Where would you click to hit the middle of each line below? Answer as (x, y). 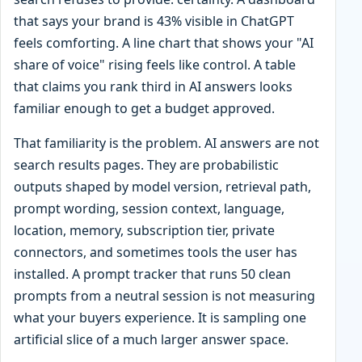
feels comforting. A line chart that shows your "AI (164, 42)
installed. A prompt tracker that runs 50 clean (152, 274)
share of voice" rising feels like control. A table (155, 64)
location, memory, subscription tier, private (144, 230)
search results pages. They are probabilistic (146, 164)
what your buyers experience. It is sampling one (160, 317)
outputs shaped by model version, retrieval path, (162, 186)
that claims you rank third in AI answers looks (153, 86)
